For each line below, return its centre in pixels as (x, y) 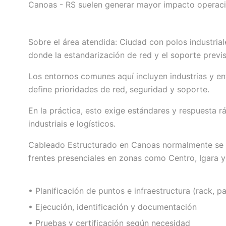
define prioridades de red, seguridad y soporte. (119, 90)
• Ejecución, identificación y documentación (112, 207)
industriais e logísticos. (72, 124)
